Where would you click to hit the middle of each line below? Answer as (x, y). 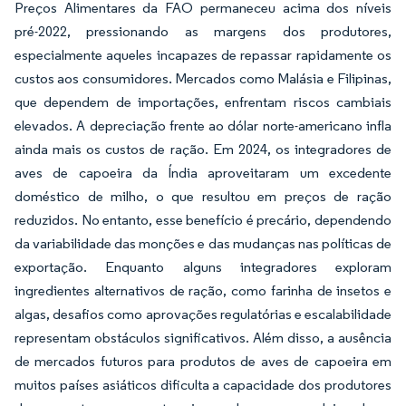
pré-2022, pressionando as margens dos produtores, (203, 31)
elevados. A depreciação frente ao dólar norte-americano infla (203, 126)
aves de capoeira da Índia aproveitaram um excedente (203, 173)
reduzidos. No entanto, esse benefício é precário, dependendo (203, 220)
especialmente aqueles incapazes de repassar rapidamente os (203, 55)
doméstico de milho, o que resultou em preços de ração (203, 196)
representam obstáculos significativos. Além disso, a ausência (203, 338)
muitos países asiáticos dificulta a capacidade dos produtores (203, 385)
